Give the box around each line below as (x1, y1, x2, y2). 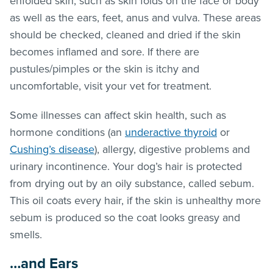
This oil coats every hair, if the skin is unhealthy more (10, 193, 261, 207)
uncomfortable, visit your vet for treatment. (10, 79, 214, 93)
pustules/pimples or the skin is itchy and (10, 62, 199, 76)
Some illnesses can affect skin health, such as (10, 108, 226, 122)
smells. (10, 227, 45, 241)
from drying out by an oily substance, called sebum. (10, 176, 254, 190)
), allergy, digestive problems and (94, 142, 250, 156)
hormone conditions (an (10, 125, 125, 139)
